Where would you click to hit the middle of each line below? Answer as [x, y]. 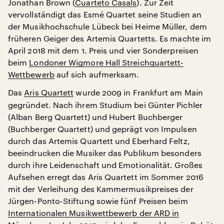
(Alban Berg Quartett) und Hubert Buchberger [95, 117]
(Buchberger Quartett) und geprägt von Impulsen [102, 129]
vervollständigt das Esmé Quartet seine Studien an [105, 14]
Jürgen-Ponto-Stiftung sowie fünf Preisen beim [98, 201]
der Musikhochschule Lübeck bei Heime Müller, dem [107, 26]
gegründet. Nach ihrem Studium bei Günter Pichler [105, 105]
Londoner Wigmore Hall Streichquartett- [106, 62]
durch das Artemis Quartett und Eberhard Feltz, [99, 141]
